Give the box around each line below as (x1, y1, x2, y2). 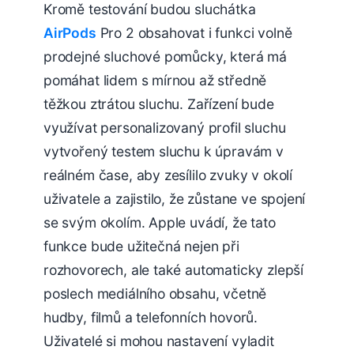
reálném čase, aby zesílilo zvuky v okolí (43, 166, 293, 183)
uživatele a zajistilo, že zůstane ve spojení (43, 190, 306, 207)
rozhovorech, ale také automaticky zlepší (43, 261, 304, 278)
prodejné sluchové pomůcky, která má (43, 47, 287, 65)
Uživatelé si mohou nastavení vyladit (43, 332, 274, 349)
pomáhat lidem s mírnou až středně (43, 71, 267, 88)
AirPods (43, 24, 96, 41)
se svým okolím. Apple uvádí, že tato (43, 213, 276, 231)
